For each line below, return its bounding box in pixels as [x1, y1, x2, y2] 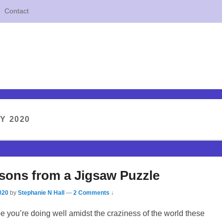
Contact [4, 7, 29, 15]
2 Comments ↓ [73, 189, 114, 196]
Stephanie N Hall [18, 189, 64, 196]
